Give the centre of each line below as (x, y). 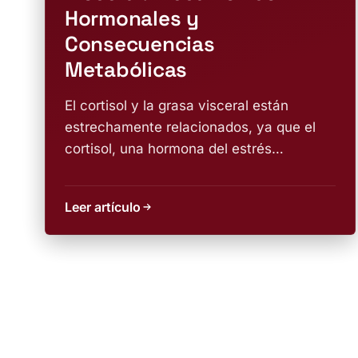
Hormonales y (132, 18)
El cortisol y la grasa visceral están (177, 105)
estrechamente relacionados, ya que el (190, 127)
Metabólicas (126, 70)
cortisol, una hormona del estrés (168, 149)
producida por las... (126, 170)
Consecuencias (140, 44)
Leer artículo (103, 207)
